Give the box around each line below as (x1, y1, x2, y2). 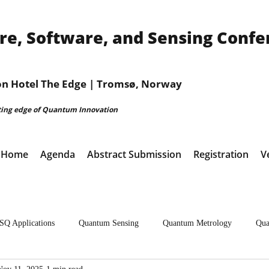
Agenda (40, 148, 75, 161)
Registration (193, 148, 249, 161)
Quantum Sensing (79, 218, 139, 228)
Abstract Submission (87, 148, 181, 161)
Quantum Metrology (163, 218, 232, 228)
